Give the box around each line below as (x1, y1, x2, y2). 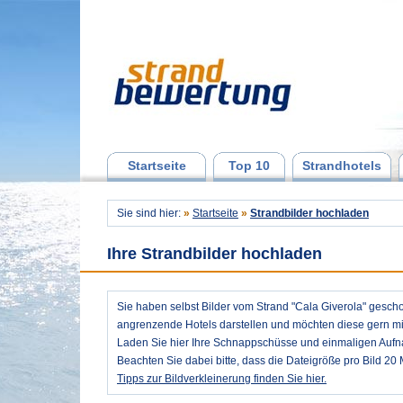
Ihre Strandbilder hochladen (107, 245, 322, 263)
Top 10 (228, 158, 270, 173)
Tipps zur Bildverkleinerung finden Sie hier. (117, 372, 327, 385)
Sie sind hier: (117, 207, 184, 219)
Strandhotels (302, 158, 381, 173)
